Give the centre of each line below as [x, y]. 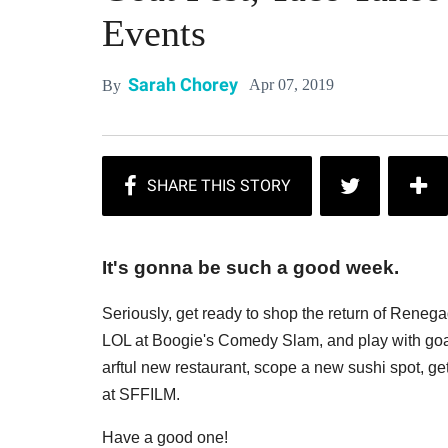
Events [154, 32]
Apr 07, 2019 [291, 84]
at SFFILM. [141, 395]
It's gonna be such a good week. [250, 268]
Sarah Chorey [183, 84]
